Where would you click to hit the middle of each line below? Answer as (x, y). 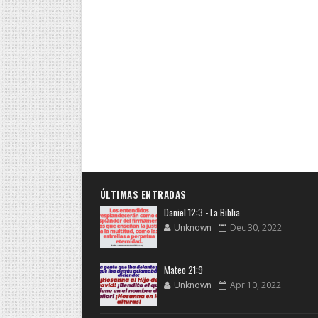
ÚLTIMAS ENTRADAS (143, 194)
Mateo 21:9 (183, 270)
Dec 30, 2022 (256, 227)
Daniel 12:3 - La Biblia (202, 212)
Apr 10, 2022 (255, 285)
